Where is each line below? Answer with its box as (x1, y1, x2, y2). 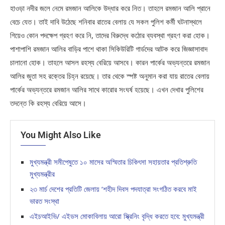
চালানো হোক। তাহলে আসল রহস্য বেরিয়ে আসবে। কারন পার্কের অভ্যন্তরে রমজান (10, 57, 210, 68)
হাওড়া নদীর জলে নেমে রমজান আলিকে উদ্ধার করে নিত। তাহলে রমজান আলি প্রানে (10, 3, 210, 14)
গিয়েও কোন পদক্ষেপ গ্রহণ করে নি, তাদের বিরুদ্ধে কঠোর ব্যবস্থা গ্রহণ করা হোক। (10, 30, 210, 41)
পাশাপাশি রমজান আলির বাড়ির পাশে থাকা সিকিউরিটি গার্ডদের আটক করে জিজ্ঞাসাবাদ (10, 44, 207, 54)
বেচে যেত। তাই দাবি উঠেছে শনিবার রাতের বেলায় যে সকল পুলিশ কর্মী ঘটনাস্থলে (10, 17, 202, 27)
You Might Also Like (21, 130, 101, 141)
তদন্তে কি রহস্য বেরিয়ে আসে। (10, 98, 86, 108)
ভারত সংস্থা (30, 196, 59, 206)
